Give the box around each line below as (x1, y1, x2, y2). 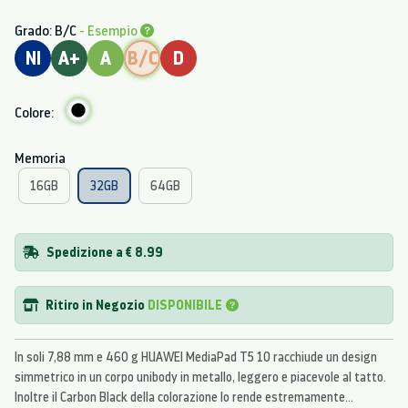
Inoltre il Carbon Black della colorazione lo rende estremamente (15, 388, 345, 405)
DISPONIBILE (148, 295, 222, 313)
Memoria (15, 148, 66, 167)
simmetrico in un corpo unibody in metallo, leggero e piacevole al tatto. (15, 368, 386, 385)
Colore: (15, 103, 54, 121)
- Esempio (79, 21, 140, 39)
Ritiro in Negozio (43, 295, 148, 313)
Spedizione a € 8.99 (46, 242, 163, 260)
